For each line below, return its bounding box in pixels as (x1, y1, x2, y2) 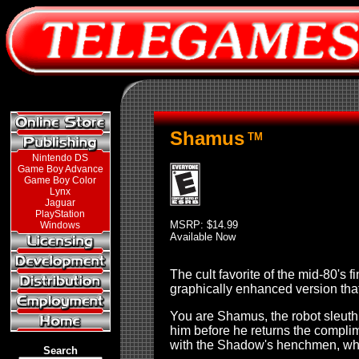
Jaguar (45, 197, 75, 208)
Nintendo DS (32, 152, 88, 163)
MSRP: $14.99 (169, 219, 238, 231)
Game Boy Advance (17, 163, 103, 175)
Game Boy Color (24, 175, 96, 186)
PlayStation (35, 208, 85, 220)
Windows (40, 220, 80, 231)
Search (42, 345, 78, 357)
